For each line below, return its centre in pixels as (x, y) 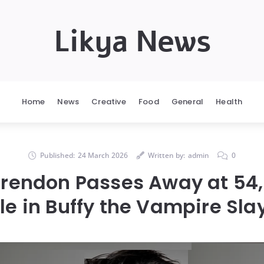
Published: (57, 155)
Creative (109, 102)
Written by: (166, 155)
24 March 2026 (103, 155)
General (187, 102)
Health (229, 102)
